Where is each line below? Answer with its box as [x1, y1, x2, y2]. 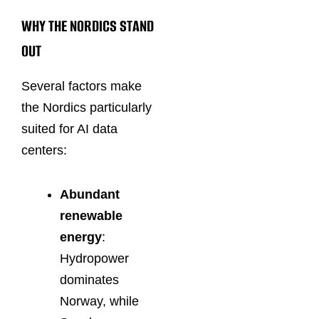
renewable [60, 208, 122, 223]
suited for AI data [21, 122, 117, 137]
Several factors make [21, 79, 142, 94]
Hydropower [60, 251, 129, 266]
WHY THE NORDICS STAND [21, 14, 154, 37]
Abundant [60, 187, 120, 202]
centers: [21, 143, 67, 158]
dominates [60, 272, 119, 287]
